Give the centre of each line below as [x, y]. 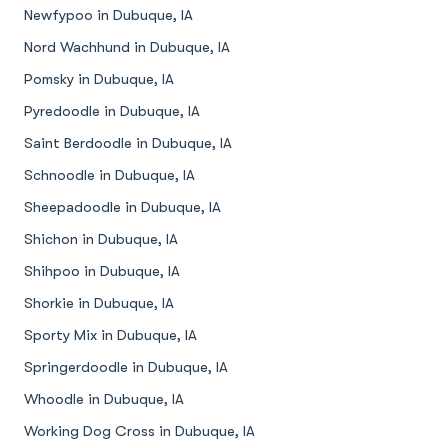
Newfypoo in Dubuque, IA [108, 15]
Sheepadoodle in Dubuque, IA [122, 207]
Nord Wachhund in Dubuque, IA [127, 47]
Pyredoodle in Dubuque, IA [112, 111]
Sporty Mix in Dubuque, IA [110, 335]
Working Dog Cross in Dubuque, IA [139, 431]
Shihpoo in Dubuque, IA [102, 271]
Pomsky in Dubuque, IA [99, 79]
